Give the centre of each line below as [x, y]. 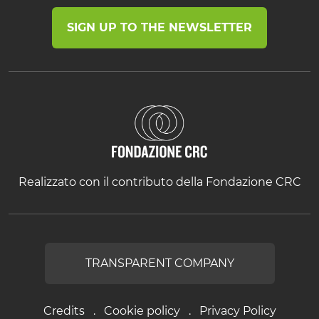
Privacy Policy [237, 310]
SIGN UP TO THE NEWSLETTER [159, 27]
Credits [64, 310]
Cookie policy [142, 310]
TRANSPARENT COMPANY [159, 263]
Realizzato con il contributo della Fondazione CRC [159, 182]
